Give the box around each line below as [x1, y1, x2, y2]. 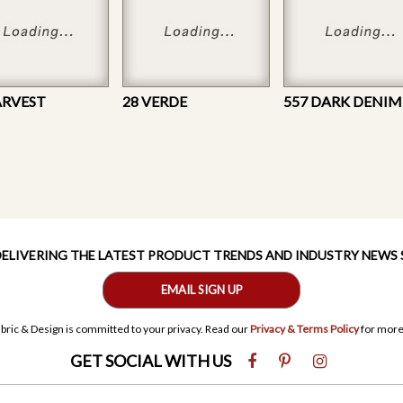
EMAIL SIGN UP [160, 282, 243, 297]
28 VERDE [122, 92, 187, 110]
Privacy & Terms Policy [249, 321, 359, 336]
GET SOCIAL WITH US [70, 350, 234, 371]
